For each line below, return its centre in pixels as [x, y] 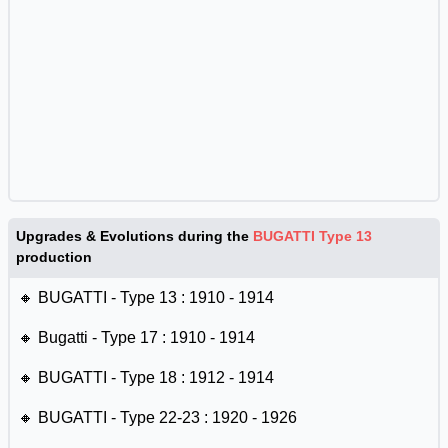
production [54, 257]
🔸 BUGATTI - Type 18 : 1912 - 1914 [146, 377]
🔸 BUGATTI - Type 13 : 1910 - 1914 [146, 297]
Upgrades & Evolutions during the [134, 236]
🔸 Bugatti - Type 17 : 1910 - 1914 [136, 337]
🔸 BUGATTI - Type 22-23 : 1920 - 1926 [157, 417]
